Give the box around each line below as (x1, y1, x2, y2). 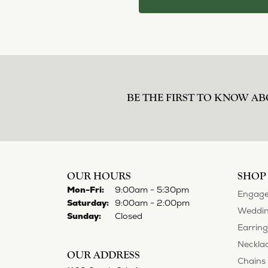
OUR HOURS (67, 169, 131, 182)
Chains (237, 255, 266, 266)
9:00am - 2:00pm (115, 197, 190, 208)
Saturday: (67, 197, 109, 208)
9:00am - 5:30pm (115, 184, 189, 195)
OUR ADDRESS (67, 248, 140, 261)
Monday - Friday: (103, 183, 175, 194)
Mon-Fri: (67, 184, 104, 195)
